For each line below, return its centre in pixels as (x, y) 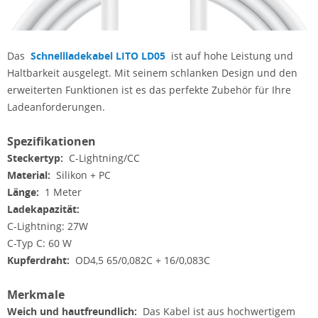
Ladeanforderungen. (56, 106)
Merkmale (36, 294)
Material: (30, 175)
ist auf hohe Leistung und (231, 55)
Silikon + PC (82, 175)
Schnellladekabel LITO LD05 (99, 55)
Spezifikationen (51, 141)
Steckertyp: (37, 158)
